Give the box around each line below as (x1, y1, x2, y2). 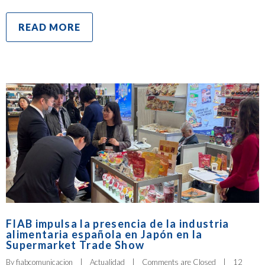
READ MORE (18, 21, 80, 33)
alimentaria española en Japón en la (6, 227, 203, 241)
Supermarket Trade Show (6, 238, 145, 251)
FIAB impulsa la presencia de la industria (6, 216, 230, 230)
